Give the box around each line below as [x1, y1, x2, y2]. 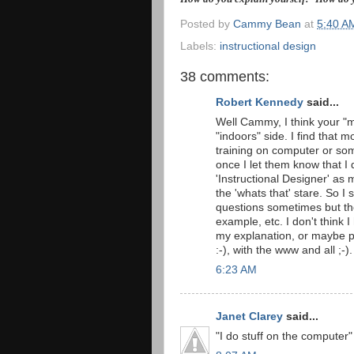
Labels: [180, 40, 220, 52]
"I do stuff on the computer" [216, 330, 352, 342]
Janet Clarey [216, 311, 283, 322]
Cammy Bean [233, 17, 304, 30]
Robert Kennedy [216, 96, 303, 108]
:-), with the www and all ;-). [216, 243, 352, 256]
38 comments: [180, 68, 269, 85]
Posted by [180, 17, 233, 30]
